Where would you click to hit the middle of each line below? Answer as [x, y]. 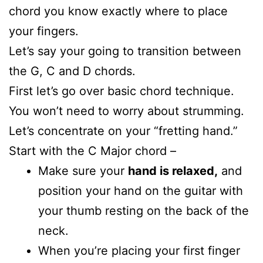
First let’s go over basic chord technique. [122, 91]
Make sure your [83, 171]
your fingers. [44, 31]
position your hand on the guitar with [141, 190]
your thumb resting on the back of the [144, 210]
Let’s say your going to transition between [125, 51]
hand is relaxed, [173, 171]
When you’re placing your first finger [139, 250]
